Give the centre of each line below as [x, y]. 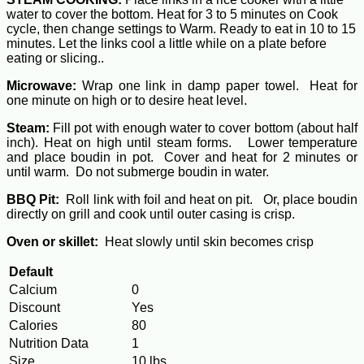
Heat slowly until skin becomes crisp [206, 242]
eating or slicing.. [55, 58]
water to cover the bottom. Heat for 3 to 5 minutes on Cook [172, 15]
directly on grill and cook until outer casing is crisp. [151, 214]
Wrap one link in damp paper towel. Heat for [217, 86]
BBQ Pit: [33, 200]
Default [31, 272]
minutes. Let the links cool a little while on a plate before [167, 44]
